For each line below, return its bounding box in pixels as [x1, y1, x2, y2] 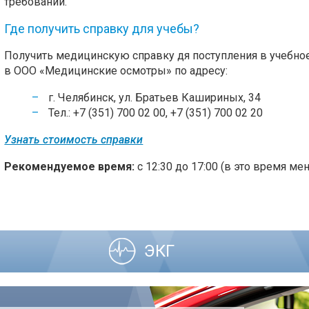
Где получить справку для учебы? [4, 21, 200, 36]
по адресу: [172, 64, 228, 77]
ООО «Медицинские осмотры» [14, 64, 172, 77]
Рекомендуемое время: [4, 160, 135, 173]
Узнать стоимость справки [4, 133, 143, 146]
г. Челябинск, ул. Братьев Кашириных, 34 [48, 91, 261, 104]
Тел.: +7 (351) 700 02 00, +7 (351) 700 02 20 [48, 106, 263, 119]
